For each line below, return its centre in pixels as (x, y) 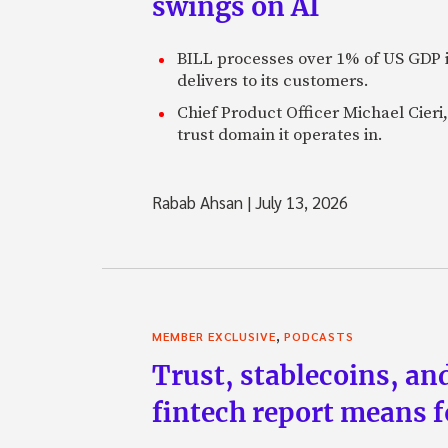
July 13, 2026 (299, 202)
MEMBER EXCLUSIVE (214, 336)
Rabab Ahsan (199, 202)
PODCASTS (319, 336)
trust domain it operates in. (280, 135)
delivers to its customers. (273, 81)
